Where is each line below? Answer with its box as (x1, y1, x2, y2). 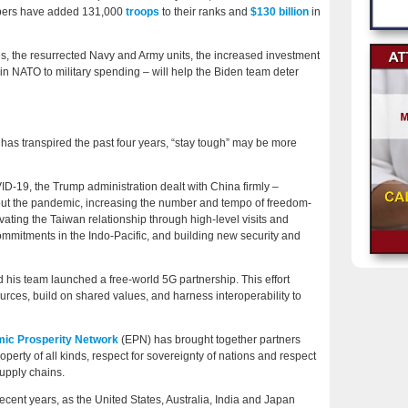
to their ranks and (159, 5, 250, 19)
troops (126, 5, 159, 19)
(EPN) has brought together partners (118, 333, 301, 347)
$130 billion (250, 5, 309, 19)
